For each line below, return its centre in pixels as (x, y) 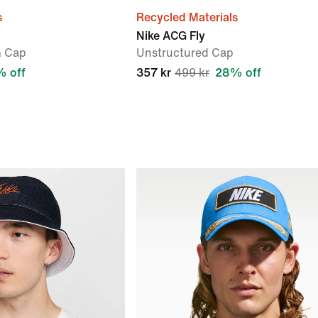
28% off (238, 73)
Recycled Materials (187, 17)
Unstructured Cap (185, 53)
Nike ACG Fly (171, 36)
